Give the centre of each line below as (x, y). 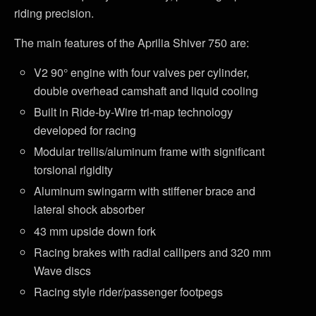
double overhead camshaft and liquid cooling (146, 90)
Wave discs (63, 270)
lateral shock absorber (90, 209)
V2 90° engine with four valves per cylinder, (142, 72)
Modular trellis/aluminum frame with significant (150, 152)
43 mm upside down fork (95, 231)
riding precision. (54, 13)
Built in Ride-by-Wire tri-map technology (134, 112)
